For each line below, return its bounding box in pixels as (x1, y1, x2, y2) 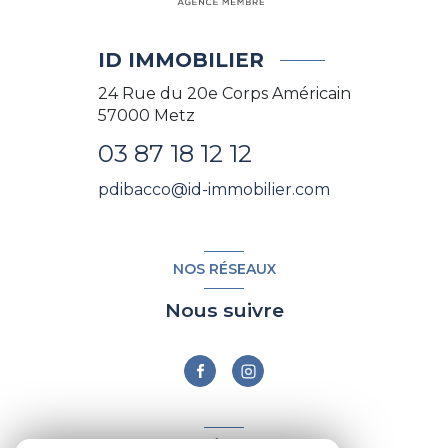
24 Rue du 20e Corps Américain (97, 84, 351, 104)
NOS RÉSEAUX (172, 260, 276, 279)
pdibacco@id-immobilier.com (97, 180, 330, 200)
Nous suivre (164, 298, 284, 323)
